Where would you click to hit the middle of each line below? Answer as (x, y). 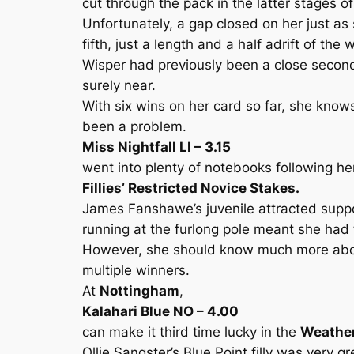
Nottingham (139, 291)
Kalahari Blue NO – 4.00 (160, 311)
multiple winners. (136, 270)
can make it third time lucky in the (191, 332)
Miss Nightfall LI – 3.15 (156, 147)
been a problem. (134, 126)
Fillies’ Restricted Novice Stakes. (191, 188)
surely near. (119, 85)
